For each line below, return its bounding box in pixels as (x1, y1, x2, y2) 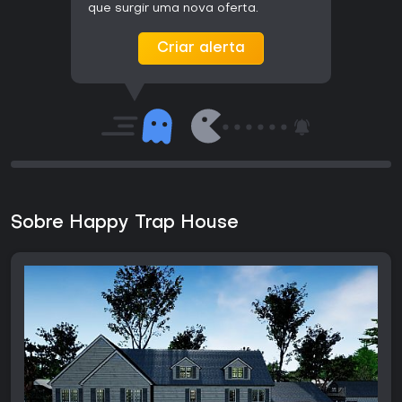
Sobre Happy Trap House (11, 214, 239, 233)
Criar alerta (157, 41, 245, 57)
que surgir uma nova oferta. (88, 3, 258, 15)
